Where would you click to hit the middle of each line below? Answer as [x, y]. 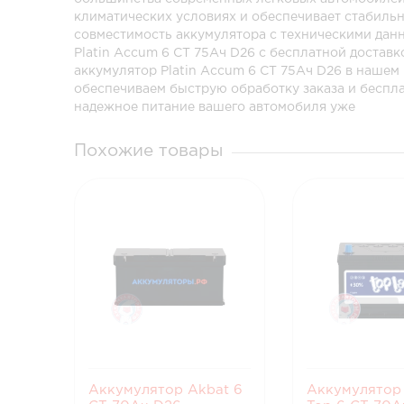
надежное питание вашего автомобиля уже [215, 107]
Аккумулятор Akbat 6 [166, 390]
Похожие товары [149, 151]
